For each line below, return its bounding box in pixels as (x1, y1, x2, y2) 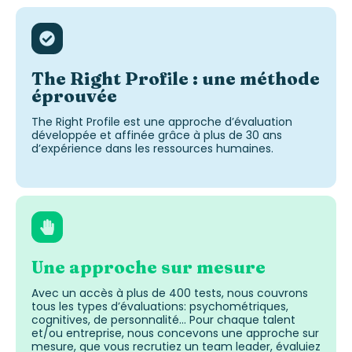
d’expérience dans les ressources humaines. (31, 140, 273, 156)
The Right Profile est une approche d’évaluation (31, 113, 292, 130)
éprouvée (31, 84, 117, 107)
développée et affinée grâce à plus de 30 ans (31, 126, 282, 143)
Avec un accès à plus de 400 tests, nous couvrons (31, 284, 308, 301)
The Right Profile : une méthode (31, 67, 320, 90)
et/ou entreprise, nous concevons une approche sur (31, 324, 319, 341)
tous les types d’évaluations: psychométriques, (31, 298, 288, 314)
